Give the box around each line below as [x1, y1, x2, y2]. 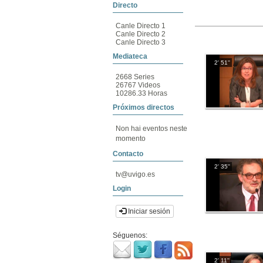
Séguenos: [113, 231, 147, 240]
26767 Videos [116, 81, 160, 89]
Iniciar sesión [126, 207, 170, 215]
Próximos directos [113, 103, 174, 112]
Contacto [113, 150, 143, 158]
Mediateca [113, 52, 147, 60]
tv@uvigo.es [116, 170, 155, 178]
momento [116, 134, 146, 143]
